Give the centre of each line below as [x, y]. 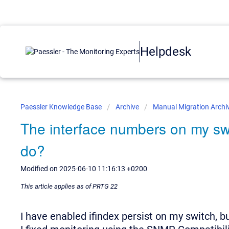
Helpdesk [166, 51]
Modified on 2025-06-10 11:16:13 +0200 [84, 169]
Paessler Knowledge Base [62, 107]
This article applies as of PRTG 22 [69, 186]
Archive [127, 107]
